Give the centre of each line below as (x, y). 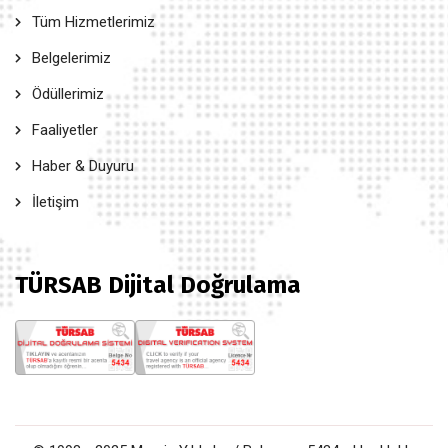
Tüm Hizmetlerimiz (93, 22)
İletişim (55, 202)
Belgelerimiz (71, 58)
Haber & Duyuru (83, 166)
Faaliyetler (65, 130)
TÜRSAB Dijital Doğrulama (158, 285)
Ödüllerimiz (68, 94)
